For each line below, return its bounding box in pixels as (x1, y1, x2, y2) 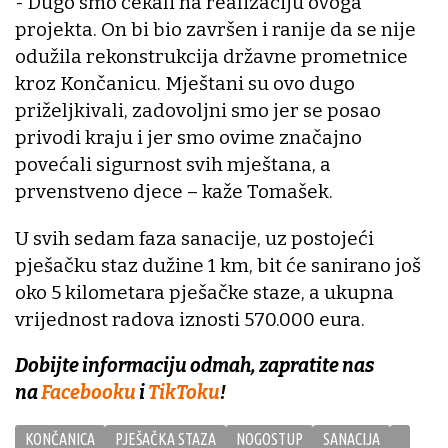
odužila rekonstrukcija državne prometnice (15, 45, 408, 69)
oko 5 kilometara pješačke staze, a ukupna (15, 281, 394, 305)
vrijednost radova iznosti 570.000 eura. (15, 308, 365, 332)
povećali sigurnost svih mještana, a (15, 153, 331, 177)
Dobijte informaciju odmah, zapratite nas (15, 354, 374, 378)
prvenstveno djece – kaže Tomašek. (15, 180, 333, 204)
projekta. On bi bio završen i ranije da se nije (15, 18, 416, 42)
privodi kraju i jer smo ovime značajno (15, 126, 362, 150)
